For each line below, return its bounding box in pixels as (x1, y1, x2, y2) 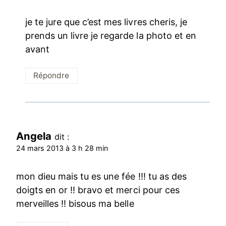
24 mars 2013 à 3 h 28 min (16, 144, 108, 153)
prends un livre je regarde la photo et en (25, 30, 196, 41)
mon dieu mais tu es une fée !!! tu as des (16, 171, 187, 182)
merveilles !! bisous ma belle (16, 198, 134, 209)
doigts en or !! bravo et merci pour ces (16, 184, 180, 195)
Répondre (33, 71, 70, 81)
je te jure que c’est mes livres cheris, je (25, 16, 187, 27)
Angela (16, 130, 52, 143)
